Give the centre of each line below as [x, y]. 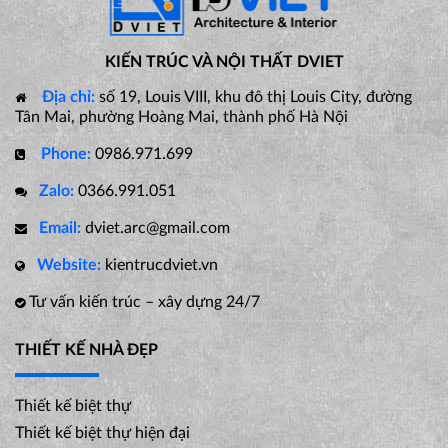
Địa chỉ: [68, 96]
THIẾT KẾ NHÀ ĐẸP [86, 349]
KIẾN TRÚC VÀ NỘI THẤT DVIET [224, 61]
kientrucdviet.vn [161, 264]
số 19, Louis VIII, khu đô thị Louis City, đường [253, 96]
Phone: [66, 153]
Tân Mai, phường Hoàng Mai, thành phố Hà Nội [181, 116]
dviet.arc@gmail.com [157, 227]
